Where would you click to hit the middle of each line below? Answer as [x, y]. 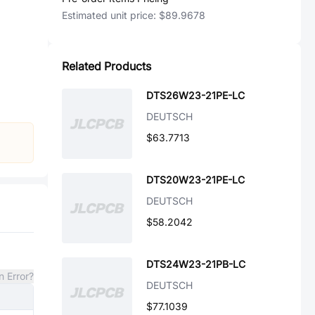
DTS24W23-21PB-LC [196, 264]
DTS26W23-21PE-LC [195, 95]
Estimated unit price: [110, 15]
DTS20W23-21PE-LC [195, 180]
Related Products [107, 66]
